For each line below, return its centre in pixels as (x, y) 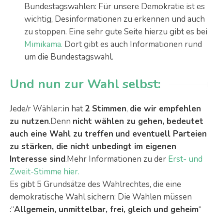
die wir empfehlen (165, 109)
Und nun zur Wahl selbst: (85, 84)
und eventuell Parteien (161, 134)
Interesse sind (38, 159)
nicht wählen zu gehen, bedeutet (138, 121)
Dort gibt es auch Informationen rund (132, 44)
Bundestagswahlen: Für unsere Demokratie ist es (115, 7)
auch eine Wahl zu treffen (62, 134)
